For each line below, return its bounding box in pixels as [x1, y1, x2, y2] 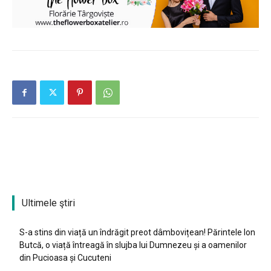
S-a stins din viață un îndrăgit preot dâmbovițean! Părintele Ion [19, 227, 255, 237]
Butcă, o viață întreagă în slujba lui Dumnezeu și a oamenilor [19, 240, 247, 250]
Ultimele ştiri [22, 197, 75, 209]
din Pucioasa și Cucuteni [19, 253, 111, 263]
